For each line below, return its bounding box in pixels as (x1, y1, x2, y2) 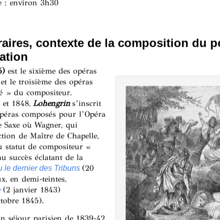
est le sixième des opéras (4, 66, 97, 76)
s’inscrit (72, 98, 101, 108)
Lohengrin (32, 98, 70, 108)
